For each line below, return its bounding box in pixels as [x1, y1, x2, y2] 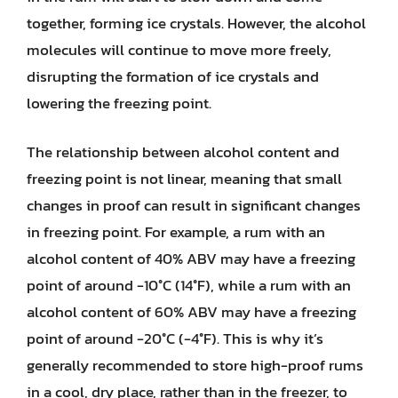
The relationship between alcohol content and [27, 140, 339, 163]
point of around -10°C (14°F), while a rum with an [27, 274, 351, 297]
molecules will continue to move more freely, [27, 37, 331, 61]
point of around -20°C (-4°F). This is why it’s [27, 327, 323, 350]
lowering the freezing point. [27, 91, 211, 115]
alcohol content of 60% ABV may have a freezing [27, 300, 356, 323]
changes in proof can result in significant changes [27, 194, 361, 217]
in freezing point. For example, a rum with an [27, 220, 325, 243]
